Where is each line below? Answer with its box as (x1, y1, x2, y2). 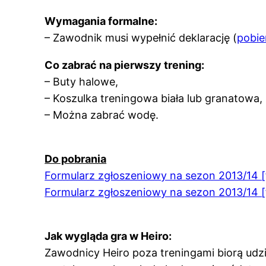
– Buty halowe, (45, 75, 119, 88)
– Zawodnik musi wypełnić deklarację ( (45, 31, 237, 45)
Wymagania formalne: (45, 15, 158, 28)
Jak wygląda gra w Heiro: (45, 230, 172, 243)
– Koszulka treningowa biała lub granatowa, (45, 92, 263, 105)
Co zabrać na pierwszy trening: (45, 59, 205, 72)
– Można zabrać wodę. (45, 109, 159, 122)
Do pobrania (45, 153, 107, 166)
